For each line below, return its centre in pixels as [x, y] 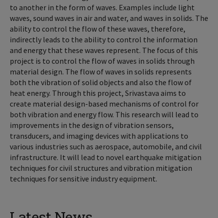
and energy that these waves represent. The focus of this [104, 50]
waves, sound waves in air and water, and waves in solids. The [109, 18]
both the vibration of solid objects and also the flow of [101, 82]
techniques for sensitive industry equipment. [83, 179]
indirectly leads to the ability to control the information [104, 39]
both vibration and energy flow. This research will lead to [104, 114]
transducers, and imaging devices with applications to [99, 136]
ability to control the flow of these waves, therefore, [98, 29]
